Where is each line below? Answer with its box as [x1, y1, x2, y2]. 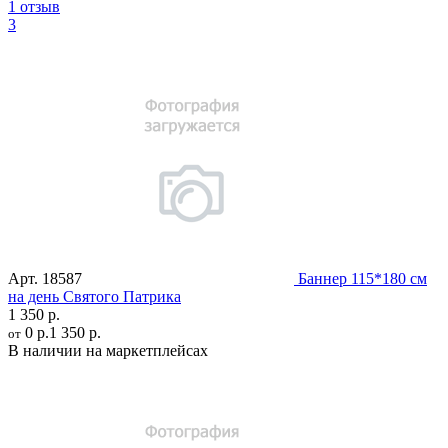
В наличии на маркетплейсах [8, 341, 208, 359]
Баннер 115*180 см [298, 269, 427, 287]
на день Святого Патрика [8, 287, 181, 305]
